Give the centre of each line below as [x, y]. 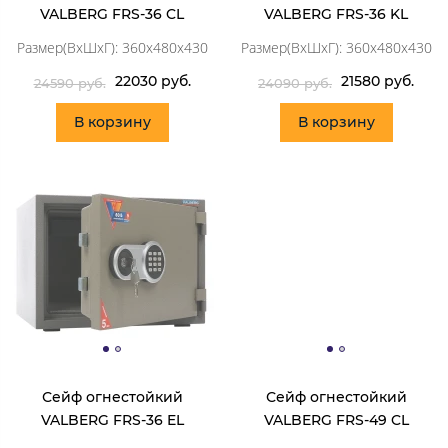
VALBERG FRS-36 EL [112, 420]
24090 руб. [295, 82]
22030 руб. [152, 81]
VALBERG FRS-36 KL [336, 14]
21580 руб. [377, 81]
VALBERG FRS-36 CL [112, 14]
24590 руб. [69, 82]
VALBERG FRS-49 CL [336, 420]
